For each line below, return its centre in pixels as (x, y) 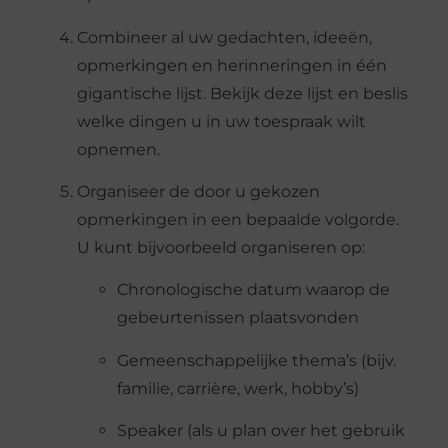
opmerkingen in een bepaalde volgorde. (237, 219)
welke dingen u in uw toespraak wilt (221, 121)
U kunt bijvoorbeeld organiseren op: (220, 247)
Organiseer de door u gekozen (198, 191)
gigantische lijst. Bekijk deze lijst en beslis (242, 93)
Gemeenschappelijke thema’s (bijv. (256, 360)
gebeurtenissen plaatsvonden (237, 318)
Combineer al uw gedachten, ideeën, (224, 37)
